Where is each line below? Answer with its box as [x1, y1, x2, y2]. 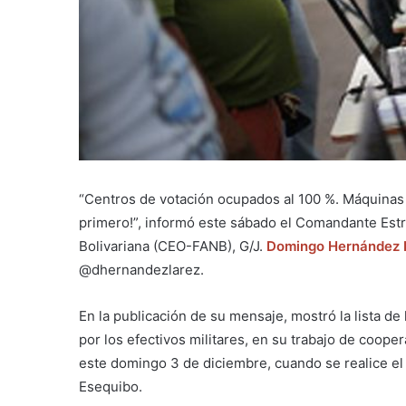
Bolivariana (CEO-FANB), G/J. [79, 237, 266, 256]
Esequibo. [79, 378, 142, 396]
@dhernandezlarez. [79, 261, 204, 279]
